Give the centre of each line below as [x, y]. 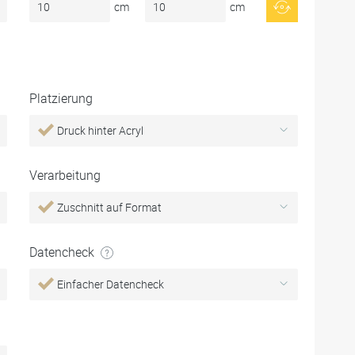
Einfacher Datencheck [110, 284]
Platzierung [61, 98]
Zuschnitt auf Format [109, 207]
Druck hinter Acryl [100, 130]
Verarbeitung [65, 175]
